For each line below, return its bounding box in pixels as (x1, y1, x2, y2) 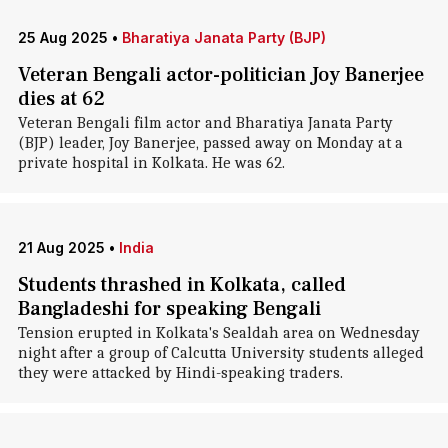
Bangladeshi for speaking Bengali (17, 296, 321, 322)
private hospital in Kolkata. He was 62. (17, 154, 285, 172)
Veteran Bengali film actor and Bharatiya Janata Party (17, 114, 393, 132)
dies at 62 (17, 86, 105, 112)
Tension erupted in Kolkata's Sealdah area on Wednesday (17, 324, 420, 342)
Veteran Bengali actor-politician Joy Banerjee (17, 62, 424, 88)
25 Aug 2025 (17, 29, 108, 46)
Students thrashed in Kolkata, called (17, 272, 346, 298)
